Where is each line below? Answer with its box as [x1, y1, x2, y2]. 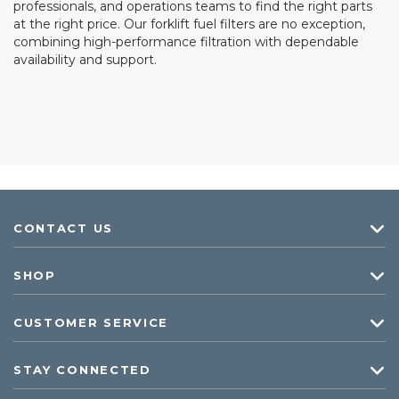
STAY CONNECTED [13, 362, 151, 377]
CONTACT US [13, 221, 113, 235]
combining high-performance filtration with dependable [13, 34, 359, 50]
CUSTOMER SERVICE [13, 315, 169, 330]
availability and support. [13, 52, 157, 68]
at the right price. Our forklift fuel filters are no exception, [13, 16, 365, 32]
